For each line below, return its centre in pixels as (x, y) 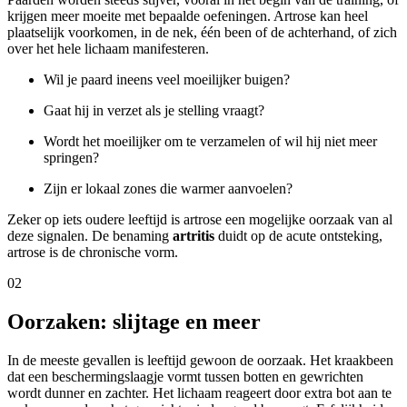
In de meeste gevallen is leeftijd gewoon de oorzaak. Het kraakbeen (200, 360)
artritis (194, 235)
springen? (71, 157)
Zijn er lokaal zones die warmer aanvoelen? (168, 188)
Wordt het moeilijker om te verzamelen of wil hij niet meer (210, 141)
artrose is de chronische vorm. (93, 252)
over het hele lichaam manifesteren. (108, 48)
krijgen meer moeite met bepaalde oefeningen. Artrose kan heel (188, 15)
